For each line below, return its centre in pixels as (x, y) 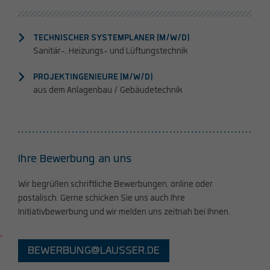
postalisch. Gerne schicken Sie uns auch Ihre (102, 199)
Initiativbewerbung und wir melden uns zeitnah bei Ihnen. (124, 212)
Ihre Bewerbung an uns (75, 159)
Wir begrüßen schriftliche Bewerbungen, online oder (115, 185)
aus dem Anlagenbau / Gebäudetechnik (108, 90)
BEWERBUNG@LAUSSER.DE (94, 251)
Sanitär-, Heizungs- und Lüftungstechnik (111, 52)
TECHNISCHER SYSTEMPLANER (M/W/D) (111, 38)
